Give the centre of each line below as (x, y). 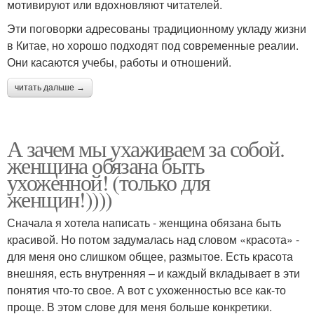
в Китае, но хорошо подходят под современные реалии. (153, 45)
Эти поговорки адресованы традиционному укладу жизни (157, 28)
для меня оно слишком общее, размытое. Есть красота (150, 256)
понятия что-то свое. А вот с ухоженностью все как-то (146, 289)
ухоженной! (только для (109, 182)
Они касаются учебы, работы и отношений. (119, 62)
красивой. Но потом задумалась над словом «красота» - (153, 239)
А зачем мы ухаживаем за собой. (145, 148)
